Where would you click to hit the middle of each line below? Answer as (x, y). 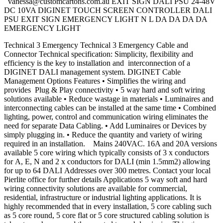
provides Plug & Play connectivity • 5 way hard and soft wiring (105, 90)
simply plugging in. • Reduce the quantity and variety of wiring (103, 135)
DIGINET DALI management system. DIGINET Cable (92, 72)
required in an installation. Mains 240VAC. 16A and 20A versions (111, 144)
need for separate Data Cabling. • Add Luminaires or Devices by (105, 126)
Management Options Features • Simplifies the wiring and (95, 81)
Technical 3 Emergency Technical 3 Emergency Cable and (96, 45)
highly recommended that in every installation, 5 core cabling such (108, 207)
